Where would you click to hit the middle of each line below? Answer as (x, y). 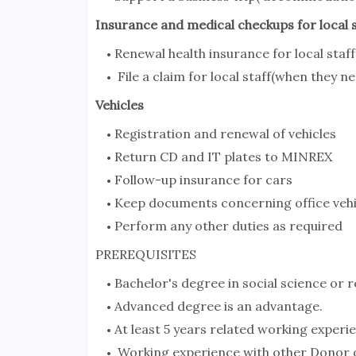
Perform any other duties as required (228, 226)
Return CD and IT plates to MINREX (223, 157)
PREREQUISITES (145, 255)
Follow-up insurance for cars (203, 180)
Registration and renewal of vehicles (225, 134)
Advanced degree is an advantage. (218, 306)
